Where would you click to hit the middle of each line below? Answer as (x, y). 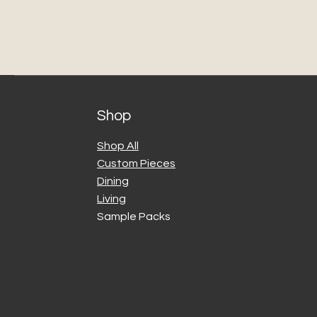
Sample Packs (134, 216)
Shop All (118, 145)
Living (112, 198)
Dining (113, 181)
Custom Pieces (137, 163)
